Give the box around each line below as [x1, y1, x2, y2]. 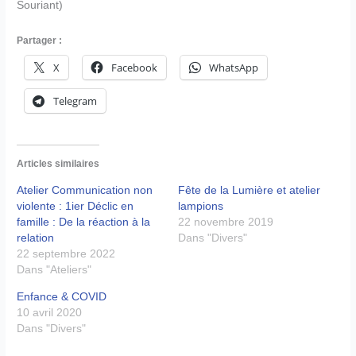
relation [17, 230, 55, 244]
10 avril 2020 [17, 305, 83, 319]
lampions [178, 199, 223, 212]
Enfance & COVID [17, 289, 107, 303]
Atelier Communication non [17, 183, 153, 196]
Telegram [53, 94, 98, 109]
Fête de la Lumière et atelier [178, 183, 320, 196]
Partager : [17, 35, 63, 47]
